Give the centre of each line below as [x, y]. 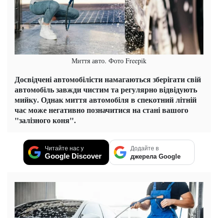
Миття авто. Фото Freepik [109, 61]
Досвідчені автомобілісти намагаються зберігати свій [108, 79]
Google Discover [73, 156]
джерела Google [155, 157]
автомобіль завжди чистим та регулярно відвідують [106, 90]
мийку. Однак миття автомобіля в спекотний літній [106, 100]
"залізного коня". [45, 120]
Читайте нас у [64, 149]
